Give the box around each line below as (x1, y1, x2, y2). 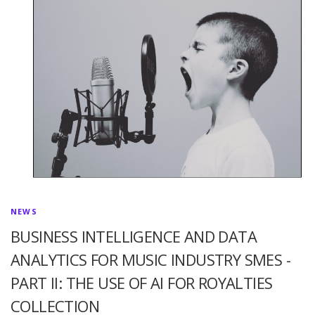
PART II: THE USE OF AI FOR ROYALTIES (11, 271, 273, 293)
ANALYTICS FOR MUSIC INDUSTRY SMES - (11, 248, 290, 270)
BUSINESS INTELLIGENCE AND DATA (11, 225, 257, 247)
